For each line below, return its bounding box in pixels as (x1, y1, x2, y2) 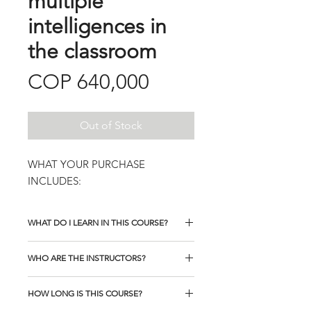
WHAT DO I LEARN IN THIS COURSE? (28, 217, 168, 228)
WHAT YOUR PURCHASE (28, 158, 145, 171)
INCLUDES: (28, 174, 81, 187)
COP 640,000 (28, 69, 149, 94)
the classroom (28, 39, 157, 64)
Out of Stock (80, 119, 142, 132)
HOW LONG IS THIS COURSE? (28, 288, 142, 299)
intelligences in (28, 14, 167, 39)
